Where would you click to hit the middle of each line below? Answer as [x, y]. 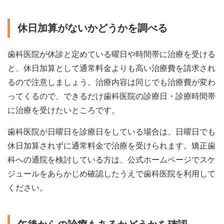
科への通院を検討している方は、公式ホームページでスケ [111, 159]
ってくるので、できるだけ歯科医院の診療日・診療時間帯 [111, 96]
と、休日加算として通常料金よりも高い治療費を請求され [111, 68]
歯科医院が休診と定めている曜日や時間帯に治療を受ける [111, 54]
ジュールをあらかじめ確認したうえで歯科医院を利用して [111, 173]
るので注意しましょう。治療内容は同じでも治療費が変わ [111, 82]
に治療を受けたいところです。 [63, 110]
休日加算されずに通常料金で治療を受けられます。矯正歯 [111, 145]
